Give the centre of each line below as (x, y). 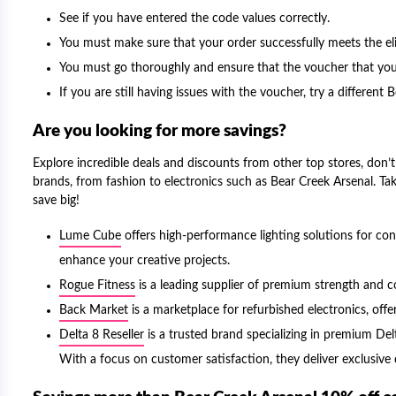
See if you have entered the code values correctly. (194, 19)
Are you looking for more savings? (161, 131)
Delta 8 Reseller (102, 335)
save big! (56, 201)
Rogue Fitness (97, 286)
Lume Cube (90, 236)
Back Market (94, 310)
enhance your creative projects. (145, 261)
